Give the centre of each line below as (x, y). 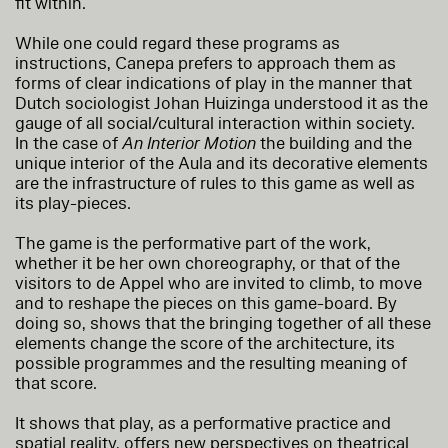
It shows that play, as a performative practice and (203, 423)
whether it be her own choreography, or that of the (207, 263)
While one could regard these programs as (177, 43)
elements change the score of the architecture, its (205, 343)
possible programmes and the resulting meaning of (211, 363)
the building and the (334, 143)
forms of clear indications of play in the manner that (213, 83)
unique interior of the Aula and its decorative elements (221, 163)
